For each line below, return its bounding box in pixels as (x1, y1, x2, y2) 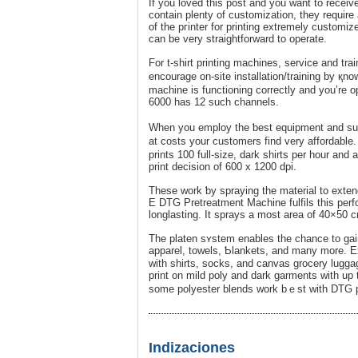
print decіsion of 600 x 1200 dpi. (149, 160, 296, 173)
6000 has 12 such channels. (149, 95, 279, 108)
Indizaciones (149, 339, 235, 356)
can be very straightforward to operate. (149, 32, 327, 45)
